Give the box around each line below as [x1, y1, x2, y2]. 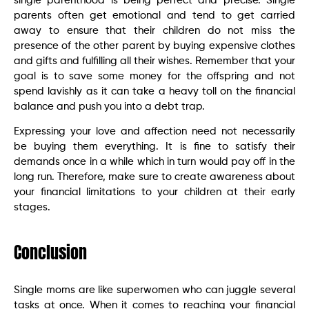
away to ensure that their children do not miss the [14, 25, 295, 36]
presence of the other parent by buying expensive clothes [14, 40, 295, 51]
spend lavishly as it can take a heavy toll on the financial [14, 86, 295, 97]
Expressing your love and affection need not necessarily [14, 126, 295, 137]
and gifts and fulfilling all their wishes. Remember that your [14, 55, 295, 66]
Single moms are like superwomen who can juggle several [14, 285, 295, 296]
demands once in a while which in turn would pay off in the [14, 157, 295, 168]
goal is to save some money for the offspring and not [14, 70, 295, 81]
